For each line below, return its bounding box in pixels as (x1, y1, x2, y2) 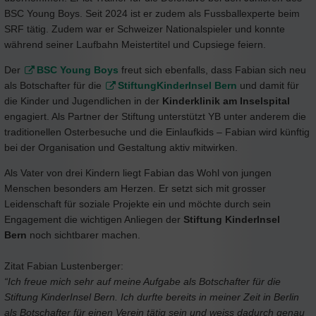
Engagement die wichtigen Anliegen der (4, 213, 183, 225)
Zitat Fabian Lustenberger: (4, 260, 123, 272)
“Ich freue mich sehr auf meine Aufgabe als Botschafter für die (4, 275, 281, 287)
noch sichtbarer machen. (30, 229, 140, 241)
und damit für (237, 79, 299, 91)
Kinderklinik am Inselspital (162, 95, 290, 107)
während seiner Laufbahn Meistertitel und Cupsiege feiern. (4, 38, 266, 50)
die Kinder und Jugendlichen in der (4, 95, 162, 107)
